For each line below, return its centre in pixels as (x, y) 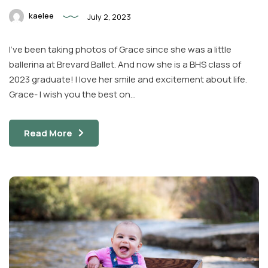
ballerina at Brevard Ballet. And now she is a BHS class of (125, 65)
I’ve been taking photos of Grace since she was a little (120, 50)
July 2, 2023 (109, 16)
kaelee (40, 16)
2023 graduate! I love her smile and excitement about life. (128, 80)
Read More (48, 133)
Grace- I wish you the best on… (72, 95)
